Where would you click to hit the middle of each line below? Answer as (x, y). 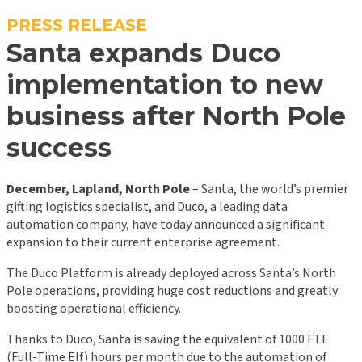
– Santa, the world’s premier (269, 189)
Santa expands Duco (143, 53)
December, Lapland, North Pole (98, 189)
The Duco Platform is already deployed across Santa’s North (171, 273)
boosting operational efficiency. (94, 308)
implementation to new (165, 84)
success (59, 147)
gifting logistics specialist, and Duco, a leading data (147, 206)
